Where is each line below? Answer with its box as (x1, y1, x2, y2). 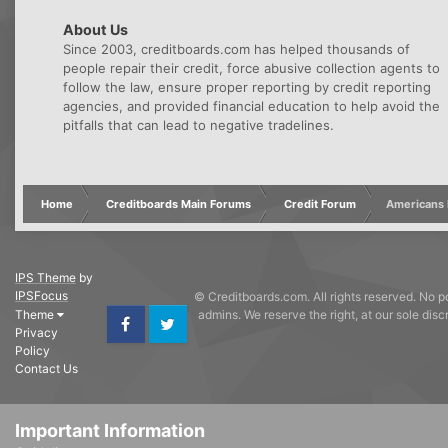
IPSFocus (15, 287, 68, 303)
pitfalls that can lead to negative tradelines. (63, 116, 334, 133)
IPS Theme (15, 269, 76, 285)
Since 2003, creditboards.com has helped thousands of (63, 40, 410, 57)
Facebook (105, 334, 157, 349)
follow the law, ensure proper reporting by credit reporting (63, 78, 431, 95)
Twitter (147, 334, 184, 349)
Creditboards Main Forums (106, 196, 251, 211)
